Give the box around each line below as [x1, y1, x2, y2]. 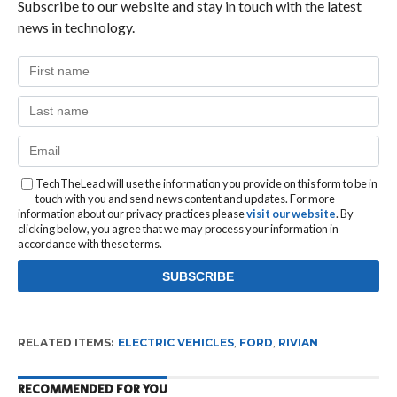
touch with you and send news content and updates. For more [35, 191, 335, 206]
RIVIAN [277, 335, 318, 349]
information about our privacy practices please [17, 206, 246, 221]
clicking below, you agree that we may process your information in [17, 221, 339, 236]
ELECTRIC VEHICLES [117, 335, 234, 349]
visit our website [245, 206, 336, 221]
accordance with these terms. [17, 236, 162, 251]
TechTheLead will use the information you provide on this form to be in [35, 175, 378, 191]
